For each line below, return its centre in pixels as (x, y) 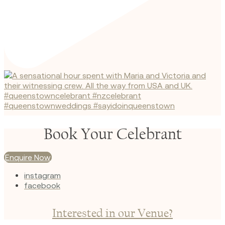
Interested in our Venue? (113, 213)
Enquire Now (28, 157)
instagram (42, 175)
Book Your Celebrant (113, 134)
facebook (42, 185)
